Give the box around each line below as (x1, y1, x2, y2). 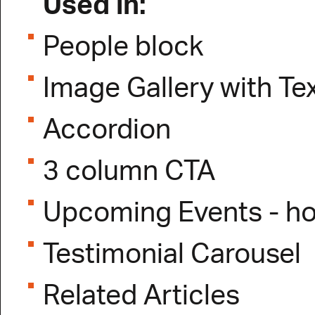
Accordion (43, 117, 171, 144)
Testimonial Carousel (43, 241, 301, 269)
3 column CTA (43, 158, 215, 186)
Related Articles (43, 283, 240, 310)
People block (43, 34, 203, 61)
